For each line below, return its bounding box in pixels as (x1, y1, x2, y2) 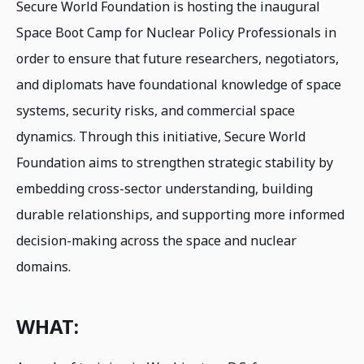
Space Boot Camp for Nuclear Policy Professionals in (16, 24, 336, 41)
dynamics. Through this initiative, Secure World (16, 128, 305, 145)
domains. (16, 258, 74, 275)
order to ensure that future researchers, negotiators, (16, 50, 339, 67)
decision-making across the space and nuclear (16, 232, 297, 249)
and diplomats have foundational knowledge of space (16, 76, 341, 93)
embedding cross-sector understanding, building (16, 180, 313, 197)
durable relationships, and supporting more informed (16, 206, 344, 223)
